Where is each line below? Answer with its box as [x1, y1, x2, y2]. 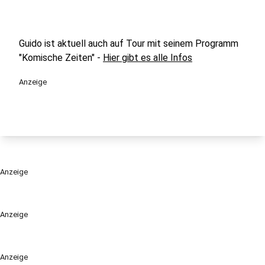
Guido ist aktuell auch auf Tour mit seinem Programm [19, 38, 238, 49]
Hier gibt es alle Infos [103, 52, 192, 63]
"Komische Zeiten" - [19, 52, 103, 63]
